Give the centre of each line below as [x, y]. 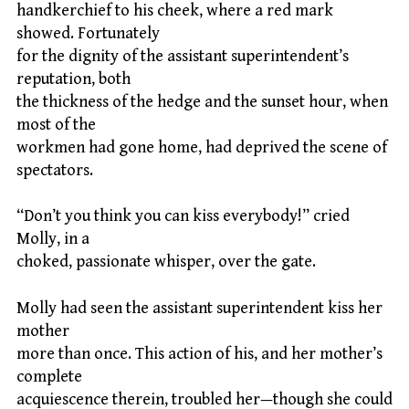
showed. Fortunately [88, 33]
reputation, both [73, 79]
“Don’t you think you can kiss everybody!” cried [183, 216]
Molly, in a [53, 239]
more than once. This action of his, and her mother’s [199, 353]
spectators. [55, 170]
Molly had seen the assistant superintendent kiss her [199, 308]
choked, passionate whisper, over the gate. [166, 262]
